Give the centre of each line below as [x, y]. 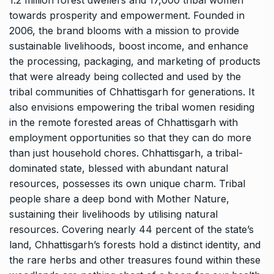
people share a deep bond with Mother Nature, [119, 199]
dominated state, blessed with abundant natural [119, 168]
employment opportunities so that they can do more [130, 138]
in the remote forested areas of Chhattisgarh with [124, 123]
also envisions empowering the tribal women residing [132, 107]
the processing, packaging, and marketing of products [135, 61]
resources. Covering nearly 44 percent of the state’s [131, 230]
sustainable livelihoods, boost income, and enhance [129, 46]
